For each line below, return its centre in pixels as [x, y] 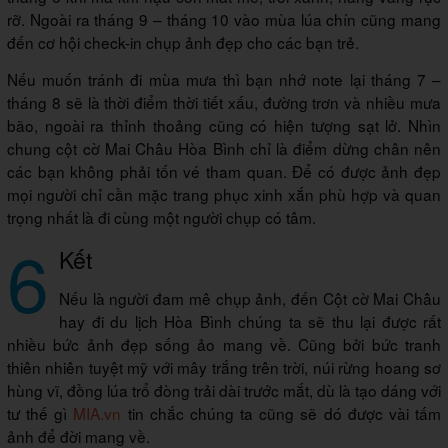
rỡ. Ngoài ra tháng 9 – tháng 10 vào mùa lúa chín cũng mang [224, 19]
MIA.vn [97, 413]
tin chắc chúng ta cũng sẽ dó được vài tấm [281, 413]
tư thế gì [40, 413]
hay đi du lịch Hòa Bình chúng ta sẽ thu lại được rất [250, 321]
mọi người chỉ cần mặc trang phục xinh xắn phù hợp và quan [224, 194]
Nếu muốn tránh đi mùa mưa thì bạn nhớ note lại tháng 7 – [224, 79]
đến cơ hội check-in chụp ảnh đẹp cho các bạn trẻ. [183, 42]
